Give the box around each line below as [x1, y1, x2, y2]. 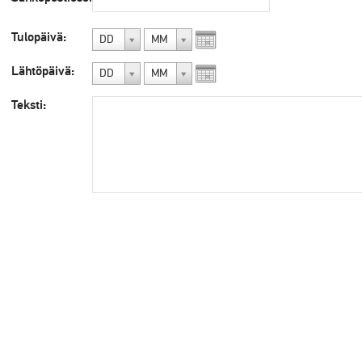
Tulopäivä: [11, 28, 66, 45]
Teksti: [11, 96, 46, 113]
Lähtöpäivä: [11, 62, 74, 79]
